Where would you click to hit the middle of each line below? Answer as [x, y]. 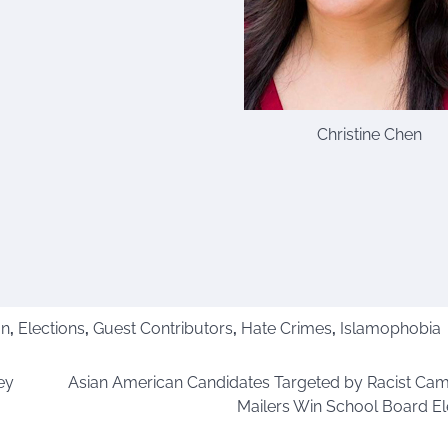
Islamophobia [390, 328]
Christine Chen [369, 134]
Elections [51, 328]
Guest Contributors [163, 328]
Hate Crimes [286, 328]
